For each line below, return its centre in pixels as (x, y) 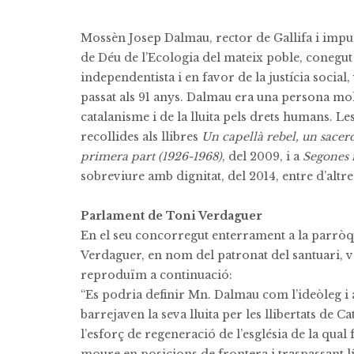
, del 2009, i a (262, 156)
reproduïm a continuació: (156, 275)
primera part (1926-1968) (151, 156)
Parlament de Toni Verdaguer (171, 216)
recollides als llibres (141, 137)
